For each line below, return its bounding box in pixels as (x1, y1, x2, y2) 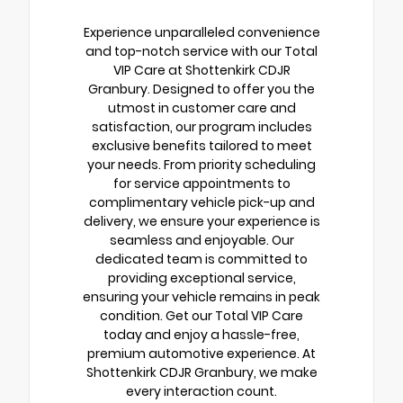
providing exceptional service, (107, 269, 296, 288)
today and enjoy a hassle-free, (103, 326, 300, 345)
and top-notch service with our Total (85, 42, 318, 61)
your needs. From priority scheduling (87, 156, 316, 175)
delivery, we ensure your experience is (83, 212, 320, 231)
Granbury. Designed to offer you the (88, 80, 315, 99)
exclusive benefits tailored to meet (91, 137, 312, 156)
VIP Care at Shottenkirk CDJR (112, 61, 291, 80)
